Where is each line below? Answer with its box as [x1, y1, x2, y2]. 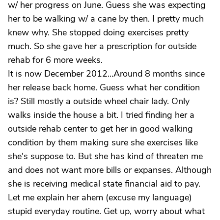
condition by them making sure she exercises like [8, 137, 198, 148]
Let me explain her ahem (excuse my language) [8, 192, 192, 203]
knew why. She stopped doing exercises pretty [8, 27, 189, 38]
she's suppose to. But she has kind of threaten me [8, 150, 203, 162]
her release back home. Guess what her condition [8, 82, 200, 93]
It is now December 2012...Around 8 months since [8, 68, 205, 80]
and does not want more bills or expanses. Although [8, 164, 212, 176]
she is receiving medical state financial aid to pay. [8, 178, 200, 190]
